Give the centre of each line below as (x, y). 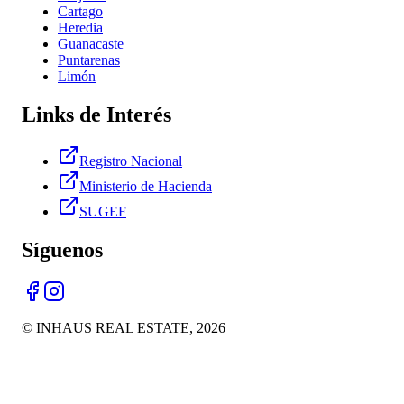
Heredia (80, 27)
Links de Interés (96, 114)
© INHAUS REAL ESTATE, (109, 328)
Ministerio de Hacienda (146, 187)
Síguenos (62, 250)
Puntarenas (89, 60)
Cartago (80, 11)
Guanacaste (91, 43)
